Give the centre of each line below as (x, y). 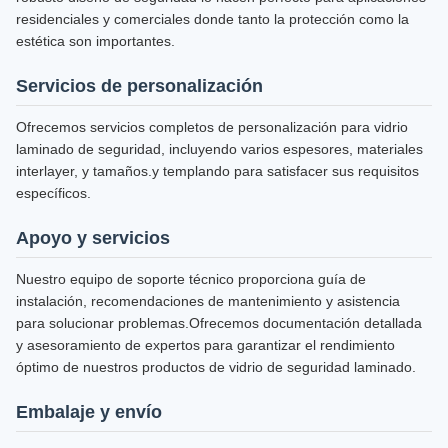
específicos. (53, 193)
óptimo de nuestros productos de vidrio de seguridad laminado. (216, 367)
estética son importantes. (95, 41)
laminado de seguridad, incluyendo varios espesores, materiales (219, 149)
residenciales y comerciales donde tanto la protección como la (212, 19)
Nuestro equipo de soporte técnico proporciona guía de (191, 279)
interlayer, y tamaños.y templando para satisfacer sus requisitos (217, 171)
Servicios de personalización (139, 86)
